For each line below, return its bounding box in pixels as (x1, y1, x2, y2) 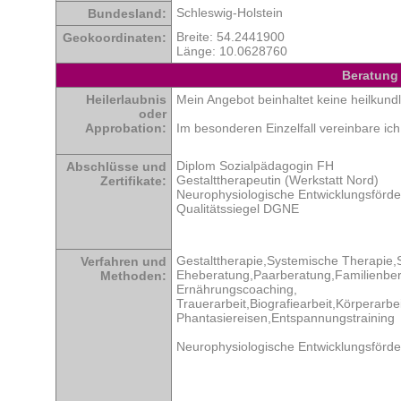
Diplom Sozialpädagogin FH (176, 158, 334, 174)
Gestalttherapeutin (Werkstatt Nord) (176, 173, 379, 188)
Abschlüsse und (66, 159, 166, 175)
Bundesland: (88, 6, 166, 21)
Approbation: (85, 121, 166, 136)
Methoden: (100, 269, 166, 284)
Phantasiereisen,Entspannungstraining (176, 311, 395, 326)
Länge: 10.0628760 (176, 44, 287, 59)
